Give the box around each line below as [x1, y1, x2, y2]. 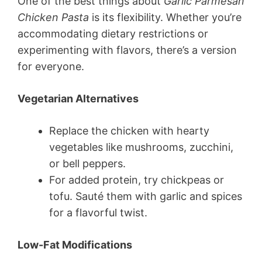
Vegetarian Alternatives [18, 92, 139, 105]
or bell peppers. [49, 157, 126, 170]
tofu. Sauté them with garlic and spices [49, 189, 242, 202]
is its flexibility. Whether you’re [89, 11, 242, 23]
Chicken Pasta [18, 11, 89, 23]
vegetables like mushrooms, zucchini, [49, 140, 233, 153]
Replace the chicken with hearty [49, 124, 209, 137]
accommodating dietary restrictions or [18, 27, 208, 40]
